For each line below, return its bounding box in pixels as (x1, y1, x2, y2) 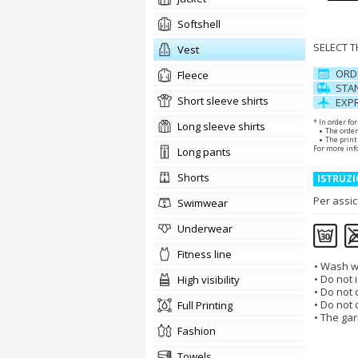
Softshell (184, 17, 221, 31)
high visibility (185, 272, 240, 287)
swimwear (184, 196, 228, 210)
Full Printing (182, 298, 233, 312)
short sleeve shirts (184, 93, 268, 108)
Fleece (182, 68, 209, 82)
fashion (182, 324, 216, 338)
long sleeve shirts (182, 119, 265, 133)
